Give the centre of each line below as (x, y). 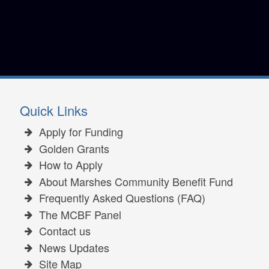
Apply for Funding (81, 132)
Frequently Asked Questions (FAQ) (122, 198)
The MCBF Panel (80, 214)
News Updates (74, 247)
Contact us (65, 231)
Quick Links (54, 110)
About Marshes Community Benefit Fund (136, 181)
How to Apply (71, 165)
